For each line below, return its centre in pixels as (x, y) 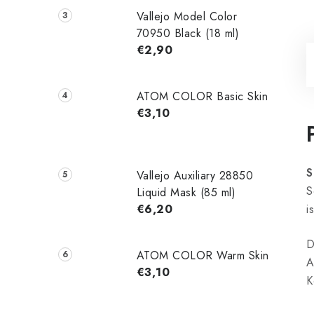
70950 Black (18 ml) (188, 33)
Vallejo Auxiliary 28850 (195, 176)
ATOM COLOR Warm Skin (203, 256)
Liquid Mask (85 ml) (186, 193)
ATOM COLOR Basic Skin (202, 96)
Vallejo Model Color (187, 16)
